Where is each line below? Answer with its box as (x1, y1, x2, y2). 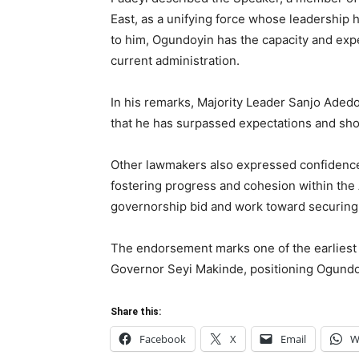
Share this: (111, 306, 161, 317)
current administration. (111, 53, 240, 68)
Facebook (139, 332, 186, 346)
